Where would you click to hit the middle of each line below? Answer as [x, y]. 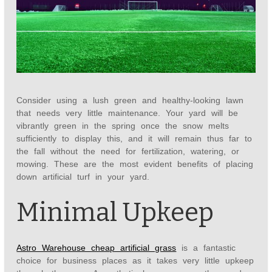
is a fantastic [206, 248]
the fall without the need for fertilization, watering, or [128, 151]
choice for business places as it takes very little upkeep [135, 261]
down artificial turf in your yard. [83, 177]
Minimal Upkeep [115, 213]
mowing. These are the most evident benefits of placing [135, 164]
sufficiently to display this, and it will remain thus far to [134, 139]
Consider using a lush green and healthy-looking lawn [130, 100]
